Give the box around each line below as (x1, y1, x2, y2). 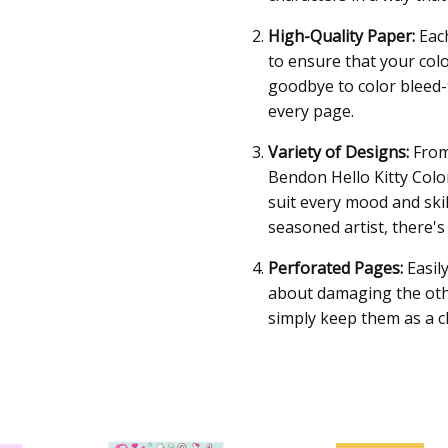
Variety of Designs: (267, 141, 409, 164)
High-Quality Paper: (267, 25, 415, 48)
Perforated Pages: (267, 257, 403, 280)
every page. (267, 100, 354, 123)
